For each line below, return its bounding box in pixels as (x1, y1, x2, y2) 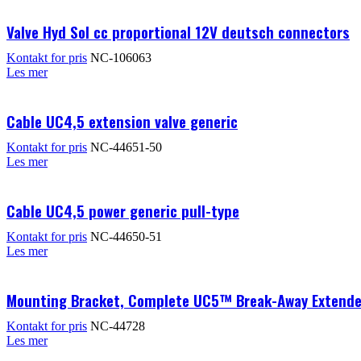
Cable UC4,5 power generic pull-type (6, 198, 239, 222)
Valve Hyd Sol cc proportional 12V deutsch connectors (6, 19, 350, 43)
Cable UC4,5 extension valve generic (6, 109, 238, 132)
